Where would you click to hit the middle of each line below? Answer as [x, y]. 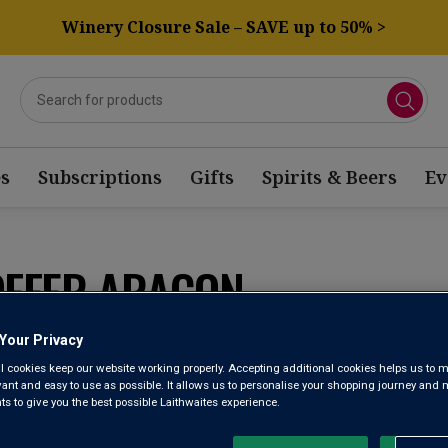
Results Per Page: [281, 353]
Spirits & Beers [329, 177]
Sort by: [47, 353]
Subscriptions [99, 177]
